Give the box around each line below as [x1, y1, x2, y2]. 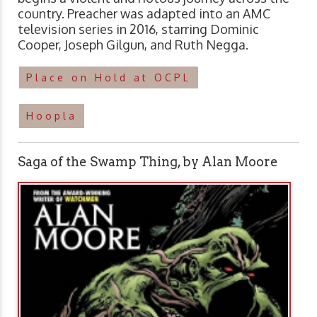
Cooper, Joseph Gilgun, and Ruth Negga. [18, 36, 248, 52]
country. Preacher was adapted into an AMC [18, 5, 270, 21]
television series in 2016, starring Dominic [18, 21, 259, 37]
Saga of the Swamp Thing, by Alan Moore [18, 154, 278, 169]
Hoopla [26, 109, 77, 122]
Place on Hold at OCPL [26, 71, 191, 83]
